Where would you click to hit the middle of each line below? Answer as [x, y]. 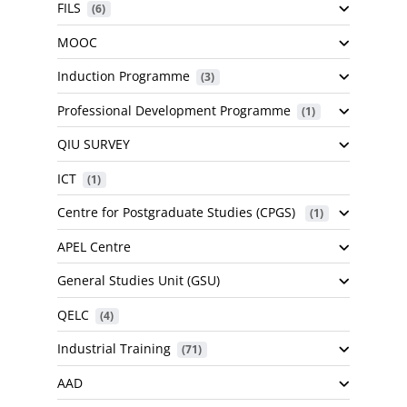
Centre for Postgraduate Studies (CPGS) [178, 213]
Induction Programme [124, 76]
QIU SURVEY [94, 144]
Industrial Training [114, 349]
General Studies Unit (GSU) [139, 281]
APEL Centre [94, 246]
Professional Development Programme [174, 110]
